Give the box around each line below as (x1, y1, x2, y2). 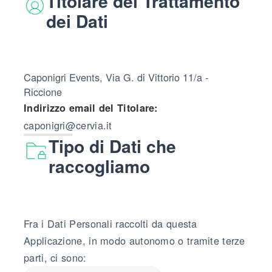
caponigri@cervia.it (24, 117, 112, 132)
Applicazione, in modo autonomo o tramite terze (24, 233, 245, 248)
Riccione (24, 84, 62, 99)
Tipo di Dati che (49, 133, 177, 158)
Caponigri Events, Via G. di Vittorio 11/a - (24, 69, 208, 84)
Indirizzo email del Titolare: (24, 100, 158, 115)
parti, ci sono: (24, 250, 87, 265)
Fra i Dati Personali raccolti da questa (24, 216, 197, 231)
